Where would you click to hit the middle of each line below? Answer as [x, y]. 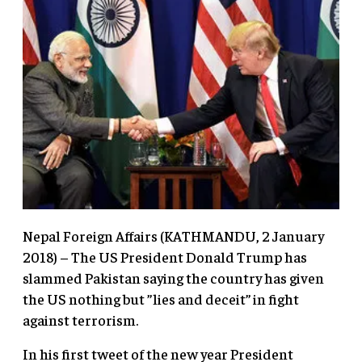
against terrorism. [80, 319]
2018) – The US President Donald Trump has [165, 256]
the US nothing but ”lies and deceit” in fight [161, 298]
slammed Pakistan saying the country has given [173, 277]
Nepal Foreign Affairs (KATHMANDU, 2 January [173, 235]
